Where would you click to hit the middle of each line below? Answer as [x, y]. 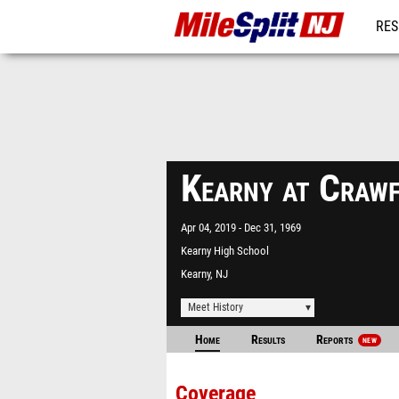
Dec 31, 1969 [273, 228]
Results [268, 340]
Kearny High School [225, 251]
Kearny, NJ [204, 274]
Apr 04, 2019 [210, 228]
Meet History [216, 307]
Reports [336, 340]
